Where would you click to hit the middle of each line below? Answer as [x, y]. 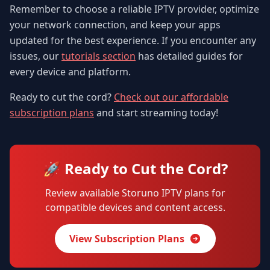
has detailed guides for [189, 56]
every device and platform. [70, 72]
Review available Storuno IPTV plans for [135, 193]
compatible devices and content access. [135, 208]
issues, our [36, 56]
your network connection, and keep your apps [115, 25]
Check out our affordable [171, 97]
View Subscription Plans [127, 239]
